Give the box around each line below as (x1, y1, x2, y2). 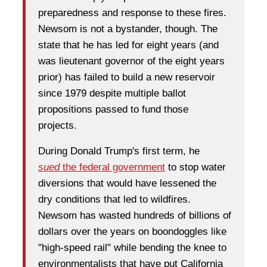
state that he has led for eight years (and (38, 39, 219, 51)
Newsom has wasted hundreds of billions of (38, 210, 231, 222)
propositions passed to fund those (38, 104, 188, 116)
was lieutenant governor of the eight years (38, 55, 225, 67)
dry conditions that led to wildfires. (38, 194, 191, 206)
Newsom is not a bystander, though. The (38, 23, 218, 35)
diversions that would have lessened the (38, 178, 216, 190)
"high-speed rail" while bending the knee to (38, 242, 226, 254)
